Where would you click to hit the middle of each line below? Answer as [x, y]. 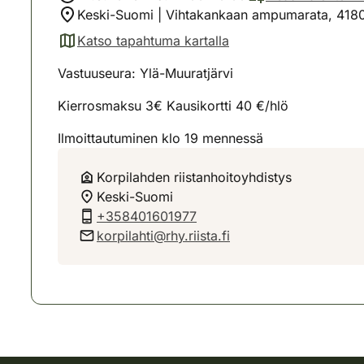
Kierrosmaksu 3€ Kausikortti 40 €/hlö [173, 106]
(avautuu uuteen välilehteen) [143, 49]
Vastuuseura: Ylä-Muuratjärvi [145, 73]
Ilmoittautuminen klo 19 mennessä [160, 138]
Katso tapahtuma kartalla [153, 41]
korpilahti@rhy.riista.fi [163, 236]
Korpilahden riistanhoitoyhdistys [194, 177]
